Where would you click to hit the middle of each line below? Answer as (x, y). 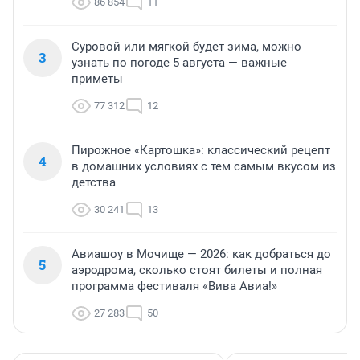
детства (94, 183)
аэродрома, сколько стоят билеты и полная (197, 270)
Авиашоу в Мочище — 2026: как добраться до (201, 254)
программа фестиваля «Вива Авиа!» (174, 286)
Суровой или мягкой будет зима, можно (186, 47)
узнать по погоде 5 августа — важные (179, 63)
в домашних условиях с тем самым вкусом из (204, 167)
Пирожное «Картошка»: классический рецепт (201, 151)
